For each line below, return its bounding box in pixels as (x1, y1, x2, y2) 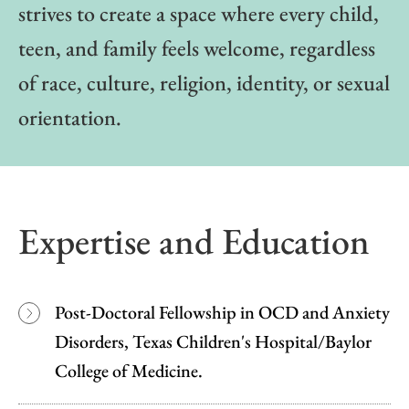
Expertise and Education (18, 216, 370, 265)
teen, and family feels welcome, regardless (18, 33, 375, 62)
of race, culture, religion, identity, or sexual (18, 68, 390, 97)
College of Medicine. (55, 358, 203, 383)
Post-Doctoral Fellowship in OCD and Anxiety (55, 299, 390, 324)
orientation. (18, 102, 121, 131)
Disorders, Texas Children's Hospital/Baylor (55, 329, 372, 353)
